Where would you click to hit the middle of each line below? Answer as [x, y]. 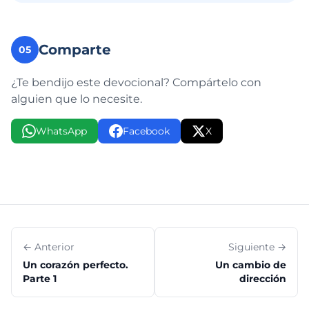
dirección [263, 279]
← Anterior [49, 247]
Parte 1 [40, 279]
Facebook [146, 131]
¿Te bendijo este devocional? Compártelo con [136, 82]
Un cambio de [251, 265]
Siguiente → [257, 247]
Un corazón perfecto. [76, 265]
